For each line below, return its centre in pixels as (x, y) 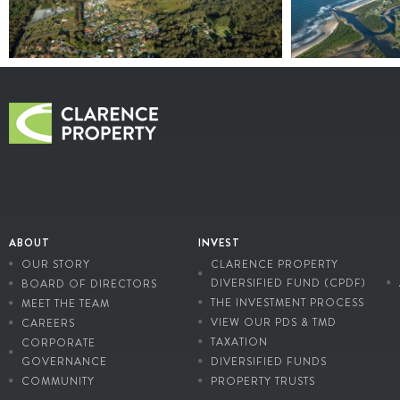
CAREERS (48, 323)
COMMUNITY (58, 381)
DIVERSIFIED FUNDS (268, 361)
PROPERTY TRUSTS (262, 381)
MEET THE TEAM (65, 303)
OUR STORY (55, 264)
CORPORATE (58, 342)
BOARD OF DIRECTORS (89, 283)
